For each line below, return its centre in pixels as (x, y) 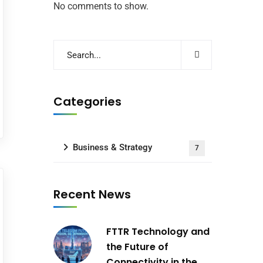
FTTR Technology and (158, 232)
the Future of (137, 247)
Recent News (92, 194)
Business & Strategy (112, 147)
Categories (87, 102)
